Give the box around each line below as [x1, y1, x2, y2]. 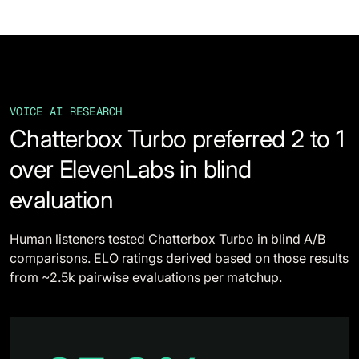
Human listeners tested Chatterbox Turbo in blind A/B [10, 231, 325, 247]
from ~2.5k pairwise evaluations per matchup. [10, 269, 282, 285]
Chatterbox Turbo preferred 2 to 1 [10, 124, 345, 153]
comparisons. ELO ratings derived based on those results [10, 250, 349, 266]
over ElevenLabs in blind [10, 155, 252, 184]
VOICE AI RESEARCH [10, 104, 123, 119]
